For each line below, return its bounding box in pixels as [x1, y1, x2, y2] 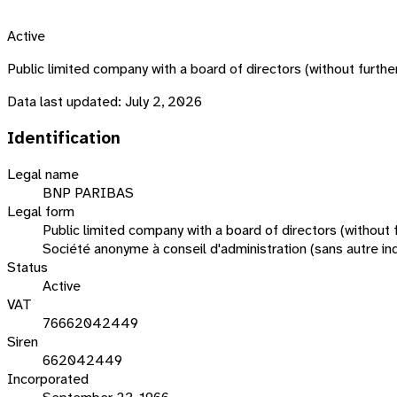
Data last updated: [7, 91, 121, 111]
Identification [7, 127, 121, 149]
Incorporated [7, 370, 89, 389]
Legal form [7, 202, 74, 222]
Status [7, 258, 48, 277]
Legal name [7, 165, 79, 184]
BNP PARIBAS [43, 183, 134, 203]
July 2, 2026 [125, 91, 202, 111]
